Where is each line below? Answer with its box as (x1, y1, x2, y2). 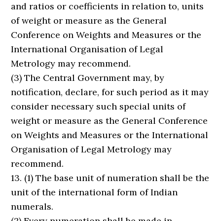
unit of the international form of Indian (11, 186, 178, 198)
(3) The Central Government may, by (11, 72, 165, 83)
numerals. (11, 201, 54, 212)
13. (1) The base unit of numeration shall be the (11, 172, 210, 184)
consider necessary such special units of (11, 101, 186, 112)
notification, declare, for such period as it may (11, 86, 209, 98)
